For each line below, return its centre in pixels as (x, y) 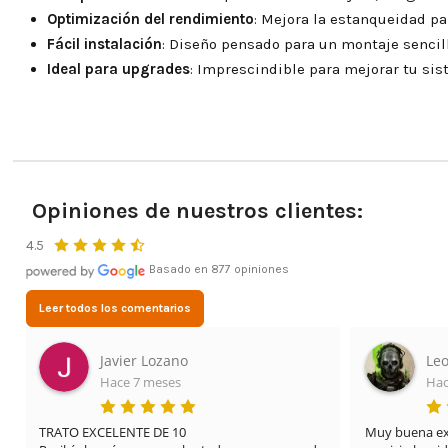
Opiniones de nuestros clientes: (197, 211)
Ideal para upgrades (118, 69)
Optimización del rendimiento (150, 19)
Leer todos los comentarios (114, 307)
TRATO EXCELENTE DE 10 (113, 431)
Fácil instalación (104, 44)
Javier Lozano (144, 360)
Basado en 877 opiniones (217, 268)
